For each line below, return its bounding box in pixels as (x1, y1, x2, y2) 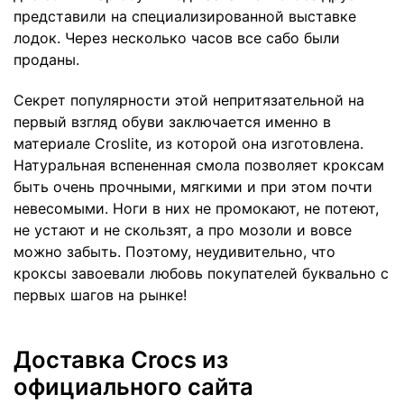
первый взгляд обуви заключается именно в (14, 112, 331, 131)
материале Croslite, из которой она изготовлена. (14, 133, 363, 152)
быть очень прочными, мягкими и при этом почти (14, 177, 372, 196)
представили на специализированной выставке (14, 6, 356, 25)
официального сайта (14, 372, 253, 400)
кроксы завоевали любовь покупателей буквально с (14, 263, 389, 282)
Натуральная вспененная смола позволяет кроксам (14, 155, 384, 174)
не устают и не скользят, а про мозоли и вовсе (14, 220, 352, 239)
